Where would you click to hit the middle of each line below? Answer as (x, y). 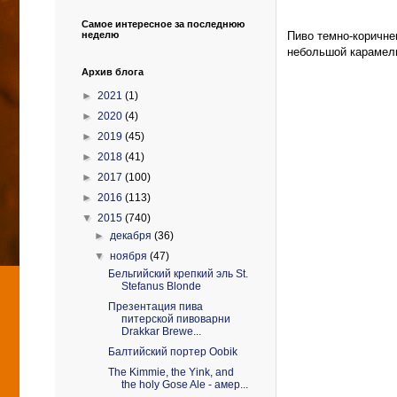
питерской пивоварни (175, 319)
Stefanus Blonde (161, 286)
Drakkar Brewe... (161, 331)
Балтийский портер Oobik (172, 352)
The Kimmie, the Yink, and (171, 372)
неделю (100, 35)
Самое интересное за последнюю (163, 24)
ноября (130, 256)
